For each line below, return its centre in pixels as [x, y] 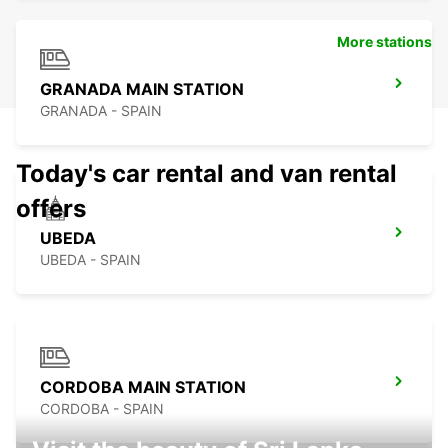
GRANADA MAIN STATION [142, 89]
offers [51, 209]
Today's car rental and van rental [206, 174]
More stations [384, 42]
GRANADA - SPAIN [101, 111]
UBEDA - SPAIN [90, 260]
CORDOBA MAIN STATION [143, 387]
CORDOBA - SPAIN [102, 409]
